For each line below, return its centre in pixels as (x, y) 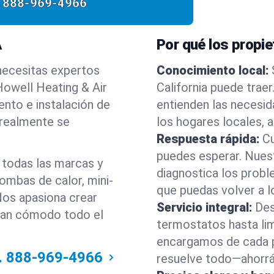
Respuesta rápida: (208, 139)
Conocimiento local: (213, 70)
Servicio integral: (205, 207)
